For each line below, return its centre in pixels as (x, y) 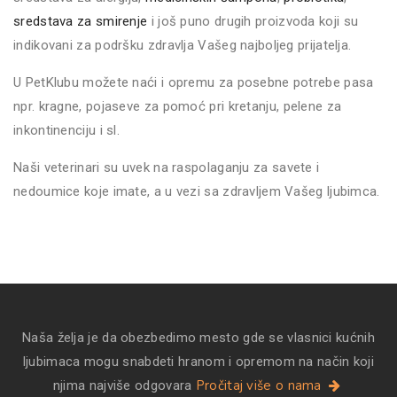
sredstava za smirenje (81, 21)
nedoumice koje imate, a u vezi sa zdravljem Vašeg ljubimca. (197, 191)
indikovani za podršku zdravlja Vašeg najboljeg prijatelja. (183, 45)
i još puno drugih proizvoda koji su (253, 21)
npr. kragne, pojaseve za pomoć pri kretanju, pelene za (178, 106)
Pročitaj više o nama (261, 385)
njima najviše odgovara (124, 385)
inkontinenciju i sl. (67, 130)
